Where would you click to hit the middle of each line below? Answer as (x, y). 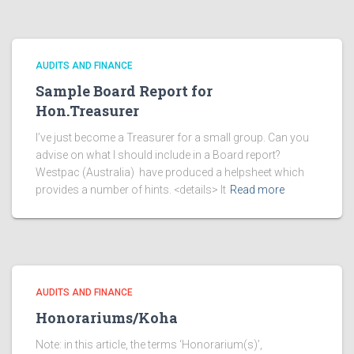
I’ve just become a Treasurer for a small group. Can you (172, 137)
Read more (257, 190)
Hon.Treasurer (87, 111)
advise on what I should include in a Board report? (158, 155)
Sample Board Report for (124, 91)
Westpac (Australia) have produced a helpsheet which (170, 172)
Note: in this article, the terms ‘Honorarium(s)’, (149, 345)
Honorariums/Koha (107, 318)
